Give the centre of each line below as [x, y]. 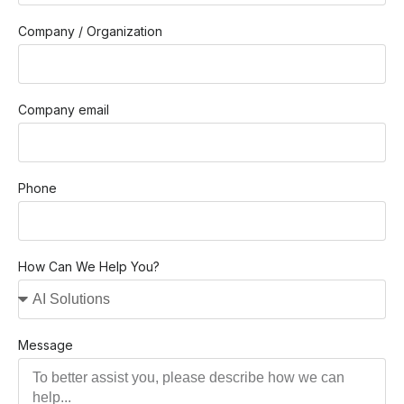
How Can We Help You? [89, 267]
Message [46, 345]
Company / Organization [90, 32]
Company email [64, 110]
